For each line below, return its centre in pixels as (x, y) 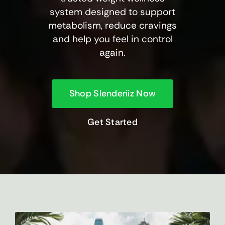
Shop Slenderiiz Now (113, 93)
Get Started (113, 122)
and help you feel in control (113, 39)
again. (113, 52)
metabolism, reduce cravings (113, 25)
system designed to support (113, 12)
